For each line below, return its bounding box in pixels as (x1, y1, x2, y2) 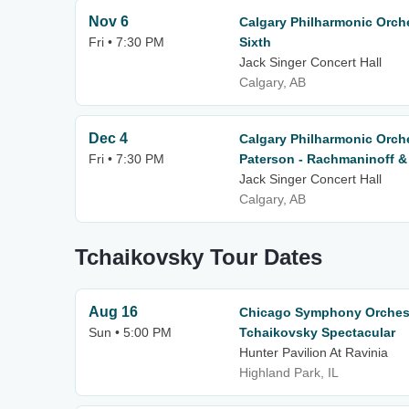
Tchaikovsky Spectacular (239, 325, 395, 340)
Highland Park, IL (239, 365, 339, 380)
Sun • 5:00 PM (89, 325, 172, 340)
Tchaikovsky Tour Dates (75, 245, 322, 269)
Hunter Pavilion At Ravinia (239, 345, 388, 360)
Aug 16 (89, 304, 138, 320)
